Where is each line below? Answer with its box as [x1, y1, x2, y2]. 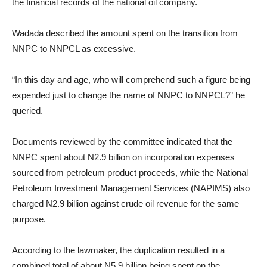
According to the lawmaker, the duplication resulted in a [12, 245, 225, 255]
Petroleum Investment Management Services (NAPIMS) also [12, 183, 250, 193]
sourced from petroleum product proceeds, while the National [12, 167, 248, 178]
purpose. [12, 214, 46, 224]
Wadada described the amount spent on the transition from [12, 28, 238, 38]
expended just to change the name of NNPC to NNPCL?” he [12, 90, 245, 100]
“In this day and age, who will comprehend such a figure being [12, 74, 250, 85]
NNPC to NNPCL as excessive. [12, 44, 136, 54]
